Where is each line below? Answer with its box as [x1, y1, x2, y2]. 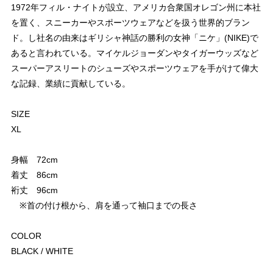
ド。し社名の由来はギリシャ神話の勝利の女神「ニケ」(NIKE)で [11, 32, 258, 43]
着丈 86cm [11, 169, 58, 180]
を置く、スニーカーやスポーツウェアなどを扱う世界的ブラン [11, 17, 250, 27]
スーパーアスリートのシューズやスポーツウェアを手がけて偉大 [11, 63, 258, 73]
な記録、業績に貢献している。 [11, 78, 130, 88]
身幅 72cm [11, 154, 58, 165]
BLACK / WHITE [11, 246, 73, 256]
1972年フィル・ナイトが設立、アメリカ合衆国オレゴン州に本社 [11, 2, 261, 12]
